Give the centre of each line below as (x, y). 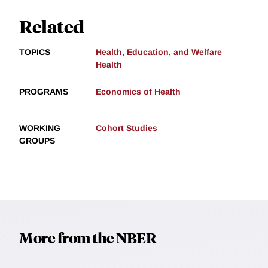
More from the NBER (88, 237)
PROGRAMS (44, 91)
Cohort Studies (127, 128)
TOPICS (35, 52)
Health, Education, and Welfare (159, 52)
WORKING (40, 128)
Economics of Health (138, 91)
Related (52, 26)
